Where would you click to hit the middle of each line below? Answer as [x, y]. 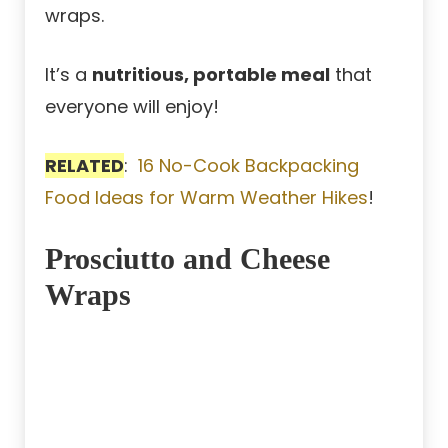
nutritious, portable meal [211, 75]
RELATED [84, 166]
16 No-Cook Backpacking [248, 166]
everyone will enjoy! [132, 107]
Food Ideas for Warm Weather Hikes [206, 198]
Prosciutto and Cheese [187, 259]
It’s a [68, 75]
